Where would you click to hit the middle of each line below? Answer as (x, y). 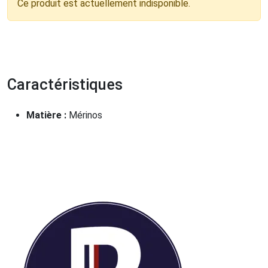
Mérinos (86, 115)
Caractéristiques (65, 84)
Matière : (48, 115)
